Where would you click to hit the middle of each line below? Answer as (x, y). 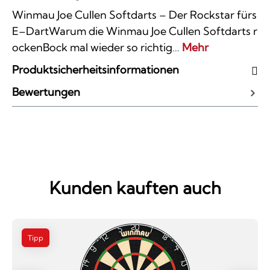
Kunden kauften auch (135, 187)
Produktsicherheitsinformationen (96, 69)
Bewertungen (46, 92)
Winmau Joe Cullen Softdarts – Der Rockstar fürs (134, 14)
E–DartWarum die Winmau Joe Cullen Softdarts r (135, 31)
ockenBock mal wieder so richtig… (97, 47)
